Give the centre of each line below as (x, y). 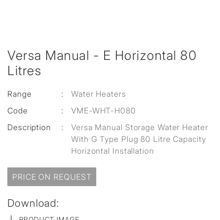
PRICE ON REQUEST (52, 177)
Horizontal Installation (113, 151)
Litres (24, 71)
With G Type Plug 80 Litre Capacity (139, 139)
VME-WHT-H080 (104, 111)
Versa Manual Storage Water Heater (140, 127)
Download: (34, 203)
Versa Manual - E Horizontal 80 (102, 55)
